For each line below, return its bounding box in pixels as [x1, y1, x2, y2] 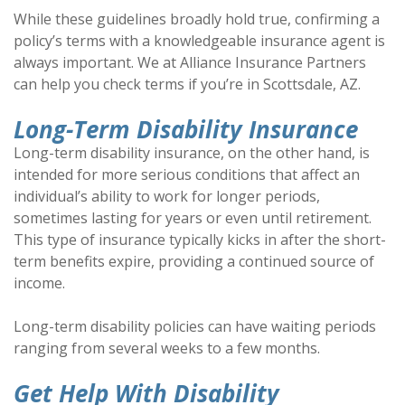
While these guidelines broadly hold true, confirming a [14, 9, 380, 30]
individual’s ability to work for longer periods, [14, 186, 320, 207]
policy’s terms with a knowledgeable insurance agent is [14, 31, 385, 52]
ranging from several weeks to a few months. [14, 338, 324, 359]
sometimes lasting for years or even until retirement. [14, 208, 372, 229]
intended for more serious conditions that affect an [14, 165, 360, 185]
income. [14, 273, 65, 294]
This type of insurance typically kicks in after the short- [14, 230, 386, 250]
